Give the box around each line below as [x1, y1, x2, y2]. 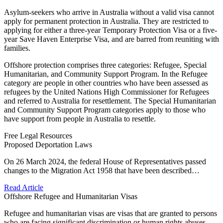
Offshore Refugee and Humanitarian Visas [4, 192, 137, 201]
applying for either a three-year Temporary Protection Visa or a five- [4, 25, 217, 34]
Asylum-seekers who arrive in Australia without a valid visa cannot [4, 7, 214, 16]
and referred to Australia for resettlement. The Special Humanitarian [4, 96, 216, 105]
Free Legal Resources [4, 131, 72, 140]
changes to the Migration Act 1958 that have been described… [4, 166, 200, 175]
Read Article [4, 183, 43, 192]
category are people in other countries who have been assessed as [4, 78, 208, 87]
